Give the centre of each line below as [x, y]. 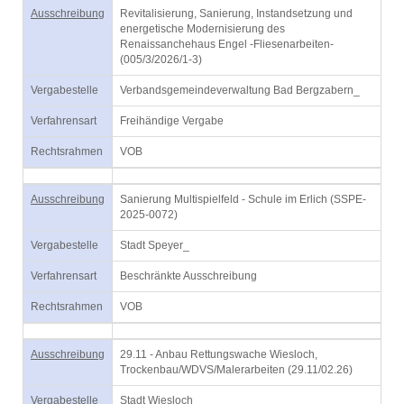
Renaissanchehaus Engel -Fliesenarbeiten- [227, 44]
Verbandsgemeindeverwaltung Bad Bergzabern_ [240, 90]
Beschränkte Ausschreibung [188, 276]
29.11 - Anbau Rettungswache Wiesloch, [219, 354]
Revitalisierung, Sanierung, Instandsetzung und [236, 14]
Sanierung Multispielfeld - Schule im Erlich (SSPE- [243, 199]
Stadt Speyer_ [155, 245]
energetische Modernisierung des [202, 29]
